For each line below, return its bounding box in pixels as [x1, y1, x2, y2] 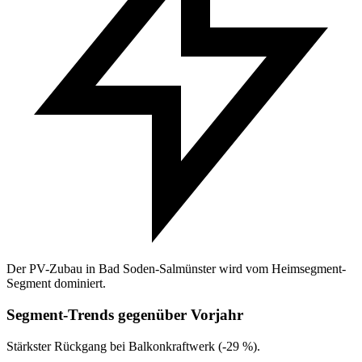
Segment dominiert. [6, 276, 106, 291]
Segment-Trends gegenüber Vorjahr [6, 306, 243, 324]
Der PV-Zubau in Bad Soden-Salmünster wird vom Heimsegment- [6, 262, 346, 276]
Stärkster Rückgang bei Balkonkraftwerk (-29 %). [6, 339, 260, 353]
